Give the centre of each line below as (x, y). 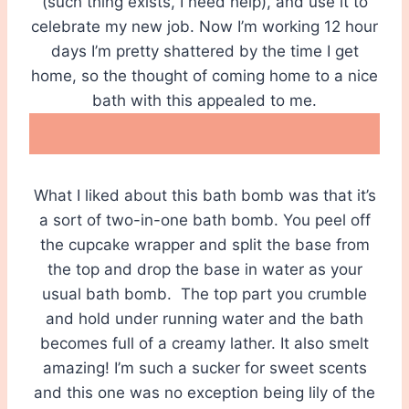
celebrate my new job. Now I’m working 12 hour (204, 27)
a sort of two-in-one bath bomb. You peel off (204, 220)
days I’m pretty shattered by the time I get (204, 52)
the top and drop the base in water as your (204, 270)
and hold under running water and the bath (204, 319)
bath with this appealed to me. (204, 101)
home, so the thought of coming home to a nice (204, 76)
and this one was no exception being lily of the (204, 393)
